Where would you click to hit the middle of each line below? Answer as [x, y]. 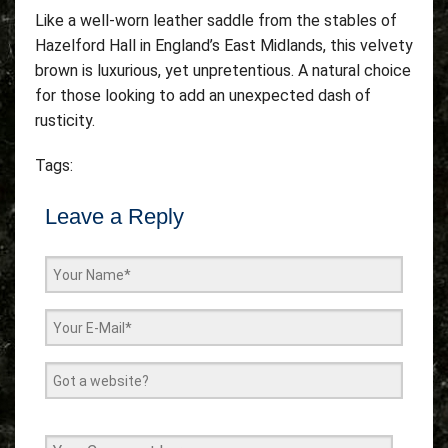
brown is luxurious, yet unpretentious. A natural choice [223, 70]
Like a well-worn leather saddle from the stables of [216, 20]
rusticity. [65, 120]
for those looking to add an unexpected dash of [203, 95]
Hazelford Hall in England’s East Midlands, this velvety [224, 45]
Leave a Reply [114, 216]
